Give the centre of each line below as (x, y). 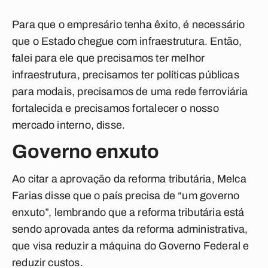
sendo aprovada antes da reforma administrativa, (130, 229)
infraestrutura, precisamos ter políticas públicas (126, 75)
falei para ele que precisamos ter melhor (109, 58)
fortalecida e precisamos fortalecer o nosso (115, 108)
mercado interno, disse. (69, 125)
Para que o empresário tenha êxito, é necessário (129, 25)
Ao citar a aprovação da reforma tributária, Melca (129, 179)
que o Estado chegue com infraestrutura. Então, (127, 41)
